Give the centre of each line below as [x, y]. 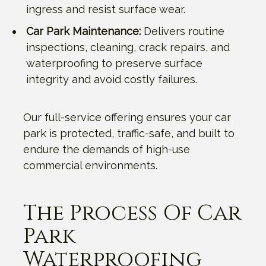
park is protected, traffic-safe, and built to [129, 133]
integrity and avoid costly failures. [112, 79]
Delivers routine [183, 31]
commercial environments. [90, 165]
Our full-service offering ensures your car [127, 117]
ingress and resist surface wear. [106, 9]
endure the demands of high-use [107, 149]
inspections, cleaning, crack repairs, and [128, 47]
